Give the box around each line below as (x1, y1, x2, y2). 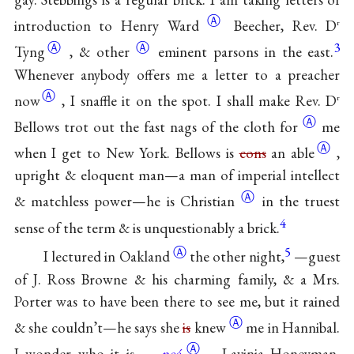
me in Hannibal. (246, 317, 341, 337)
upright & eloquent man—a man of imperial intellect (13, 165, 341, 186)
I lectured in (43, 247, 119, 267)
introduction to (13, 16, 122, 36)
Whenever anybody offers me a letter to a (13, 64, 288, 85)
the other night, (189, 247, 285, 267)
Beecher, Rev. (233, 16, 326, 36)
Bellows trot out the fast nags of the (13, 117, 244, 137)
